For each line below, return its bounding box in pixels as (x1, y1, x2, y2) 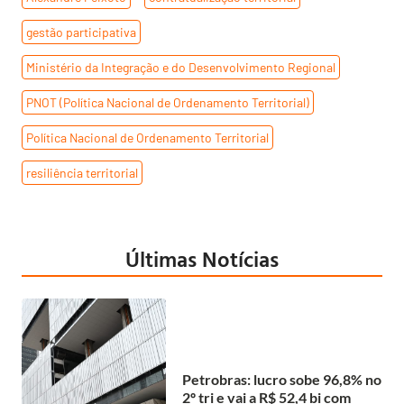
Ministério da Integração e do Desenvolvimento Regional (26, 60, 335, 76)
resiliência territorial (26, 165, 138, 181)
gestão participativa (26, 24, 136, 41)
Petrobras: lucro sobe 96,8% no (182, 370, 381, 388)
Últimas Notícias (125, 243, 279, 276)
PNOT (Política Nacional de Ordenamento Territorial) (26, 95, 309, 111)
